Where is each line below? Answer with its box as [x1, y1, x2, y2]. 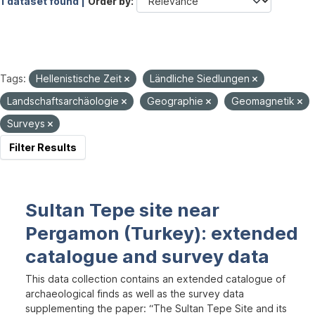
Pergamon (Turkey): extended [25, 222, 298, 244]
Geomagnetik [231, 95, 297, 107]
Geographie [147, 95, 206, 107]
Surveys [7, 117, 48, 129]
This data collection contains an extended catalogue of [25, 273, 285, 285]
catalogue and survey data [25, 245, 269, 267]
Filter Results [9, 141, 77, 153]
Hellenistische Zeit [36, 72, 124, 84]
